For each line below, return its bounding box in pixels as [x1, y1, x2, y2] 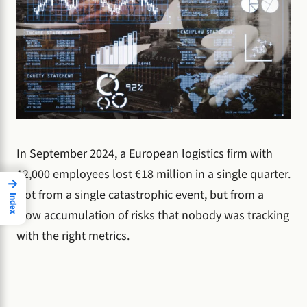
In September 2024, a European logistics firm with [16, 145, 273, 162]
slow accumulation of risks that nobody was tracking [16, 206, 289, 224]
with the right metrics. [16, 227, 130, 245]
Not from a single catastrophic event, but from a [16, 186, 264, 204]
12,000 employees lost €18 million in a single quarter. [16, 165, 291, 183]
